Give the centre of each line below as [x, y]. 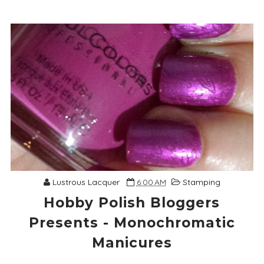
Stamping [201, 182]
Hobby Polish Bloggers [132, 203]
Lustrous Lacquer [86, 182]
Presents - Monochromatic [132, 223]
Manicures [132, 243]
